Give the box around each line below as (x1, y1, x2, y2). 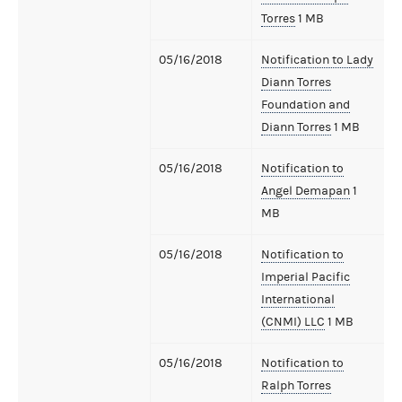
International (261, 292, 335, 307)
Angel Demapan (261, 183, 350, 198)
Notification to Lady (261, 52, 373, 67)
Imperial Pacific (261, 269, 350, 284)
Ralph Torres (261, 378, 331, 393)
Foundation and (261, 97, 350, 112)
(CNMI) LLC (261, 314, 325, 329)
